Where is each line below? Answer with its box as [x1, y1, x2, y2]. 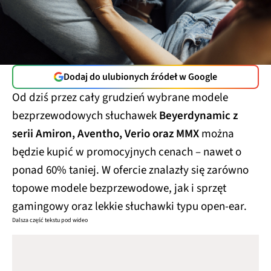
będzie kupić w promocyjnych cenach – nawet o [12, 143, 241, 160]
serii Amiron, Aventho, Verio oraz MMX [12, 125, 199, 142]
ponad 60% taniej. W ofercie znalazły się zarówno [12, 162, 249, 178]
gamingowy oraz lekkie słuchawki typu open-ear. [12, 198, 249, 215]
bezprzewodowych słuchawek [12, 107, 159, 124]
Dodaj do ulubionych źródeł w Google [64, 70, 217, 83]
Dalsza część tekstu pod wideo [12, 215, 88, 224]
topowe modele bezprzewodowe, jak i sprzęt [12, 180, 226, 197]
